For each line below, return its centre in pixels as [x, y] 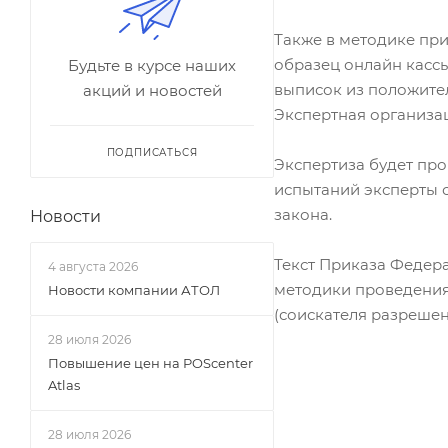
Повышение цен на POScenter [150, 362]
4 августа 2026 [93, 266]
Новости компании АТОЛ [134, 289]
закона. [303, 214]
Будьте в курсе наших [152, 65]
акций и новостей [152, 90]
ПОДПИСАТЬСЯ [152, 152]
